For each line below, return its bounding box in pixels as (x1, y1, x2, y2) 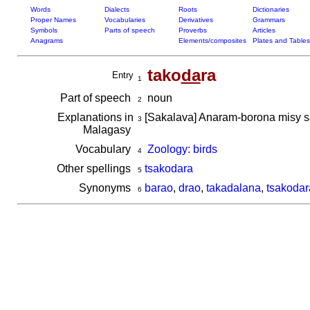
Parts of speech (104, 26, 155, 34)
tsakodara (144, 163, 193, 174)
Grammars (252, 16, 285, 24)
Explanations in (57, 111, 134, 123)
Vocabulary (75, 143, 134, 155)
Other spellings (56, 163, 134, 174)
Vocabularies (104, 16, 145, 24)
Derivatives (178, 16, 213, 24)
